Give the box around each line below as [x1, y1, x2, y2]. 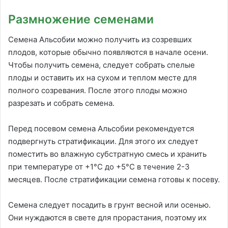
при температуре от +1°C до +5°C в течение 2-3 [8, 162, 190, 172]
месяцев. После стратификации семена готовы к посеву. [8, 175, 220, 185]
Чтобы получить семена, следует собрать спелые [8, 60, 195, 70]
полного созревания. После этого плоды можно [8, 85, 187, 96]
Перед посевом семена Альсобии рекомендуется [8, 124, 194, 134]
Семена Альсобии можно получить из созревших [8, 35, 192, 45]
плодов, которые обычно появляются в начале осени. [8, 47, 208, 58]
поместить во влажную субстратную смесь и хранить [8, 149, 207, 159]
